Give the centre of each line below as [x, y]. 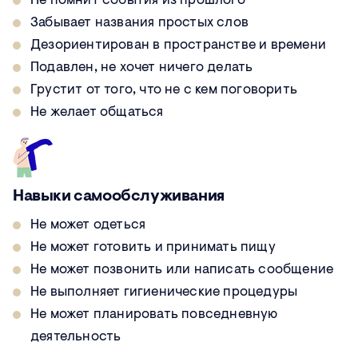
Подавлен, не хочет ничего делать [142, 68]
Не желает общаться [97, 113]
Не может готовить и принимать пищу [153, 248]
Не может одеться [88, 225]
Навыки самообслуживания [119, 197]
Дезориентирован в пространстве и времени [178, 46]
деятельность [76, 337]
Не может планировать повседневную [154, 315]
